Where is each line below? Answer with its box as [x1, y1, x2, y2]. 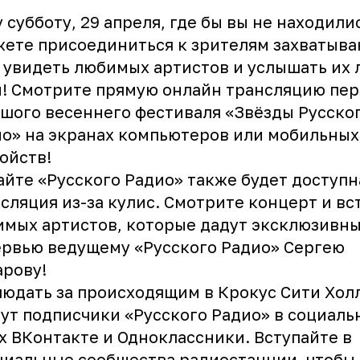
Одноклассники [117, 326, 245, 346]
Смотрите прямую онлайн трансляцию [11, 79, 325, 99]
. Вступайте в [245, 326, 352, 346]
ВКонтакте [11, 326, 99, 346]
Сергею [284, 236, 345, 256]
